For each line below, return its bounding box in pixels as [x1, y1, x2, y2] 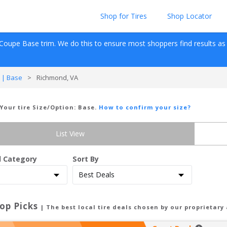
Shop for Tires [100, 11, 147, 21]
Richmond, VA [36, 73, 78, 82]
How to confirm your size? [99, 103, 191, 111]
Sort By [72, 154, 99, 164]
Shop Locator [167, 11, 212, 21]
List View [56, 129, 85, 138]
